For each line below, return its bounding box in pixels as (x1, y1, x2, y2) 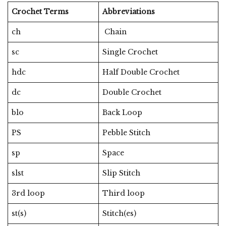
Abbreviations (102, 7, 155, 17)
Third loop (102, 189, 145, 198)
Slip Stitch (102, 168, 140, 178)
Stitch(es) (102, 209, 136, 218)
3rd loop (12, 189, 45, 198)
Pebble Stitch (102, 128, 150, 138)
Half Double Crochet (102, 68, 180, 77)
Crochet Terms (12, 7, 69, 17)
